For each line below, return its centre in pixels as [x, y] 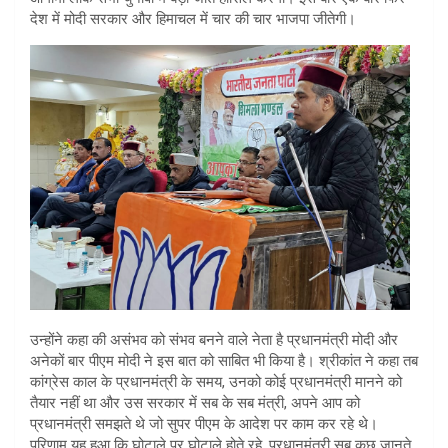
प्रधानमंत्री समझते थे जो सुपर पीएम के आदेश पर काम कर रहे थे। [204, 423]
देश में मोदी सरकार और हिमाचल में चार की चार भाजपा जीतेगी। [193, 18]
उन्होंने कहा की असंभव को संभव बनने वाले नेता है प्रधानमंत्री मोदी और [214, 339]
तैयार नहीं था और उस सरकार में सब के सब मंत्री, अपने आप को [195, 402]
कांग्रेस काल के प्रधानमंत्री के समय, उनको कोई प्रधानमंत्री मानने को [216, 381]
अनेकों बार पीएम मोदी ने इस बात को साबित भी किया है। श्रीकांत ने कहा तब [224, 360]
